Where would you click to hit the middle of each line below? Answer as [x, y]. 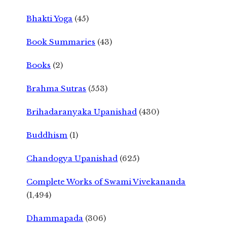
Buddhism [47, 135]
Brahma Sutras [56, 88]
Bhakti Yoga [50, 18]
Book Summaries [61, 42]
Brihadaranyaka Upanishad [82, 111]
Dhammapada [55, 218]
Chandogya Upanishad [72, 158]
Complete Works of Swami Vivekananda [106, 181]
